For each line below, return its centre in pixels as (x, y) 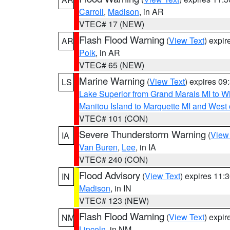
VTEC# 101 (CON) (113, 118)
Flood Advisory (110, 175)
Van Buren (98, 147)
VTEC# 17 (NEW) (112, 24)
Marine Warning (112, 81)
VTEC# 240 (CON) (113, 159)
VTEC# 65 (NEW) (112, 65)
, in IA (146, 147)
